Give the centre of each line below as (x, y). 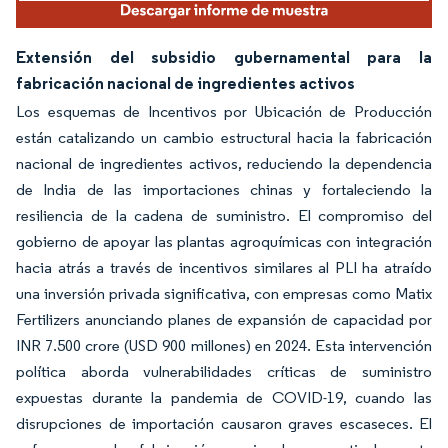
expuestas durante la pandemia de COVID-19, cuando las (224, 397)
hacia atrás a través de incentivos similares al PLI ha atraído (224, 267)
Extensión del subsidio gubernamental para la (224, 56)
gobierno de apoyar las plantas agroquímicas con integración (224, 241)
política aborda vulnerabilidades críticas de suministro (224, 371)
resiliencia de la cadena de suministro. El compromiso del (224, 215)
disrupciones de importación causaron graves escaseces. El (224, 423)
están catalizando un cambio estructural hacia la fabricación (224, 137)
